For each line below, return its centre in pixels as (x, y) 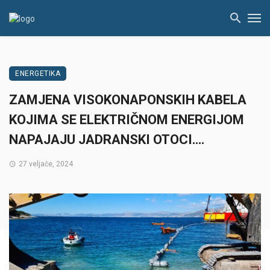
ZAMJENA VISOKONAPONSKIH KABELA (128, 100)
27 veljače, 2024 (46, 164)
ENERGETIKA (38, 74)
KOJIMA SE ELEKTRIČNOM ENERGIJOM (127, 120)
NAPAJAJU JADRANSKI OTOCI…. (107, 140)
